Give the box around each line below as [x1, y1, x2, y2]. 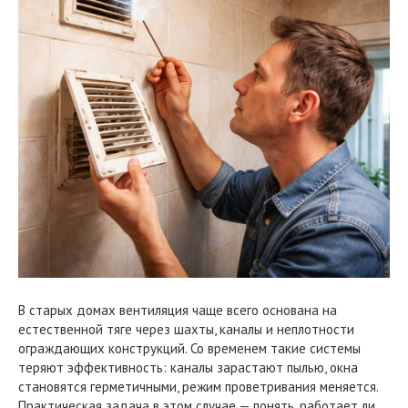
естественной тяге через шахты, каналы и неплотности [18, 320, 354, 338]
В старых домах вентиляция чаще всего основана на [18, 301, 337, 319]
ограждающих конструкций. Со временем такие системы [18, 339, 361, 357]
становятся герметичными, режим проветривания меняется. [18, 377, 378, 395]
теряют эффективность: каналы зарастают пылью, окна [18, 358, 358, 376]
